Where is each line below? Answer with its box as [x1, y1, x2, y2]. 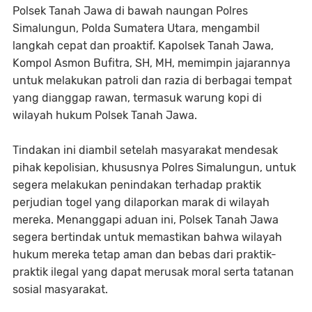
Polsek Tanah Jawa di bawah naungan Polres [13, 4, 248, 17]
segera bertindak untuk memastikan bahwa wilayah [13, 231, 282, 244]
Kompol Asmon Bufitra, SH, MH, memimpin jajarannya [13, 56, 290, 70]
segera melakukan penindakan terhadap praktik [13, 178, 261, 192]
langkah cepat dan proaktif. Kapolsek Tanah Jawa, [13, 39, 274, 52]
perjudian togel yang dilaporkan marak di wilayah [13, 196, 270, 209]
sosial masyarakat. [13, 283, 108, 296]
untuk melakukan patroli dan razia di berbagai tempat [13, 74, 292, 87]
